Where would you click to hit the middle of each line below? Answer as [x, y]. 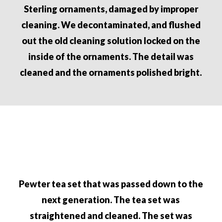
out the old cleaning [64, 40]
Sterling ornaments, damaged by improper [111, 9]
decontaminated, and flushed [139, 25]
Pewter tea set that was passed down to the [111, 184]
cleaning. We [49, 25]
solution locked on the [153, 40]
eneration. [91, 200]
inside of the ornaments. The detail [102, 56]
